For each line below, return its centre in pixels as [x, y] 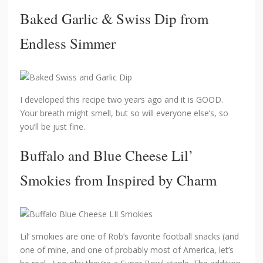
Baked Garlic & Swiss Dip [99, 19]
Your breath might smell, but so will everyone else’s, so [124, 113]
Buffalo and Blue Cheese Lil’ [107, 156]
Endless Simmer [68, 43]
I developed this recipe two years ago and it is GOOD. [122, 100]
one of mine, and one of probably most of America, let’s [127, 250]
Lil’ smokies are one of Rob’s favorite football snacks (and [130, 237]
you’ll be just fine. [53, 127]
